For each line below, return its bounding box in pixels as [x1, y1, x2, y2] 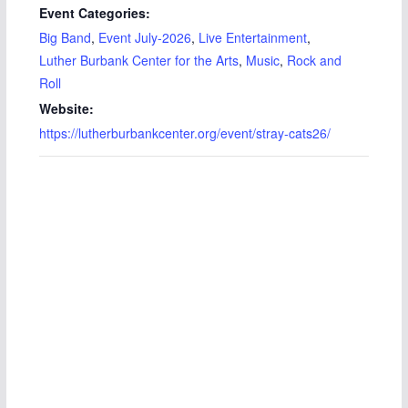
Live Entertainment [198, 28, 307, 47]
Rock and [286, 51, 342, 70]
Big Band [38, 28, 91, 47]
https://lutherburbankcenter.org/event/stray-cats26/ [38, 124, 331, 143]
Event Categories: [38, 4, 150, 23]
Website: [38, 99, 94, 118]
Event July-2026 [97, 28, 191, 47]
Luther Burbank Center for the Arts [38, 51, 239, 70]
